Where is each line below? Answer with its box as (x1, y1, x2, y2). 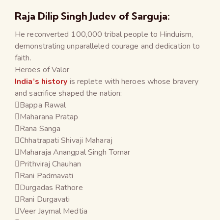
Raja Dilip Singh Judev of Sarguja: (15, 9, 170, 22)
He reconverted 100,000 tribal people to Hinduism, (15, 28, 193, 40)
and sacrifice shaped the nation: (15, 87, 122, 99)
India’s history (15, 76, 68, 87)
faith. (15, 52, 31, 63)
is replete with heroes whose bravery (67, 76, 199, 87)
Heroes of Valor (15, 64, 70, 75)
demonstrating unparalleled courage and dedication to (15, 40, 200, 52)
